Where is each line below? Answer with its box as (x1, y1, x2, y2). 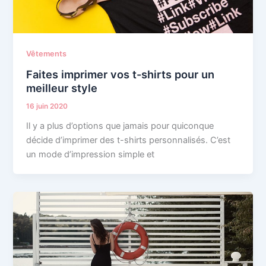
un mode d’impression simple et (26, 148, 155, 160)
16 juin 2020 (26, 102, 68, 110)
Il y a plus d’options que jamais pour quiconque (26, 120, 214, 131)
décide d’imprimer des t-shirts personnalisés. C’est (26, 134, 231, 145)
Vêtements (26, 49, 67, 59)
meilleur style (26, 81, 98, 94)
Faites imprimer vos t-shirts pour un (26, 67, 215, 81)
